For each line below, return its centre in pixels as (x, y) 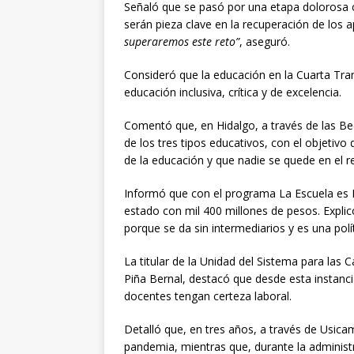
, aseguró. (265, 42)
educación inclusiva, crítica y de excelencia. (233, 92)
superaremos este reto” (182, 42)
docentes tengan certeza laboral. (208, 296)
